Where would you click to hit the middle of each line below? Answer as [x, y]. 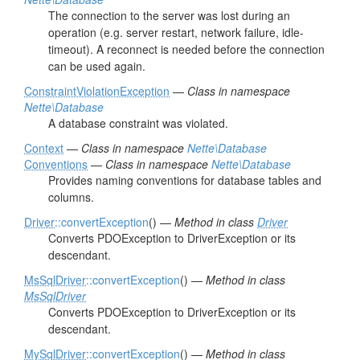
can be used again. [97, 66]
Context [44, 148]
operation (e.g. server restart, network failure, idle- [176, 32]
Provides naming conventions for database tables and [185, 180]
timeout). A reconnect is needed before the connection [186, 49]
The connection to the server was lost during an [169, 15]
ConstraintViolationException [97, 91]
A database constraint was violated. [138, 123]
